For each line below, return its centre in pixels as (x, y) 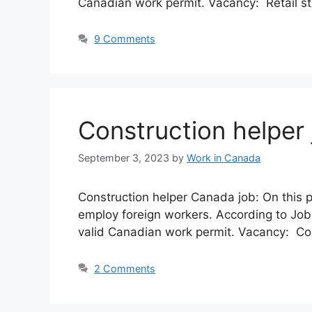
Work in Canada (224, 157)
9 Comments (125, 39)
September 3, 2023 (124, 157)
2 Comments (125, 268)
